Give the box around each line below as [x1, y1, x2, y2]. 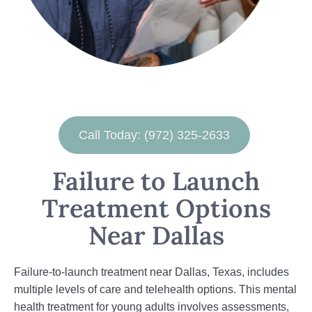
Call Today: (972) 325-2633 [79, 128, 230, 142]
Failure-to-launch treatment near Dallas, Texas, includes [14, 266, 289, 278]
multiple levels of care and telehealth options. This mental [14, 283, 297, 295]
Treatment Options [41, 192, 271, 224]
